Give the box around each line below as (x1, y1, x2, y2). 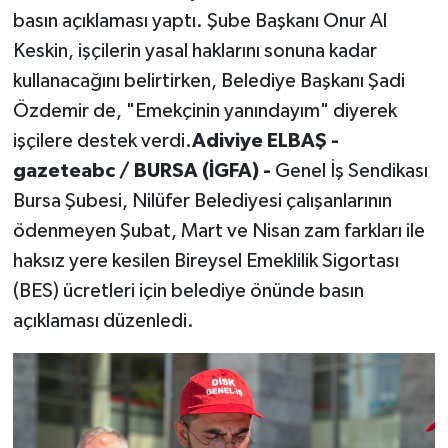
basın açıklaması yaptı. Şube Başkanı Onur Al (12, 11, 387, 32)
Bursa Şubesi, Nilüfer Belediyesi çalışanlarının (12, 191, 392, 212)
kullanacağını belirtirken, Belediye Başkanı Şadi (12, 71, 405, 92)
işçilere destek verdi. (12, 131, 192, 152)
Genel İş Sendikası (274, 161, 428, 182)
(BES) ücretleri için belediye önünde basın (12, 281, 364, 302)
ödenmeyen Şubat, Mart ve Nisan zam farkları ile (12, 221, 425, 242)
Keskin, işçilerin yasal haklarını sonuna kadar (12, 41, 377, 62)
